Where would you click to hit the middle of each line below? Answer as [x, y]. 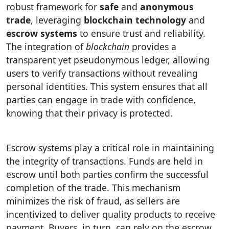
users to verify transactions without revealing [102, 73]
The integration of [46, 47]
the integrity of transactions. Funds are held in [105, 161]
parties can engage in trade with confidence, [101, 100]
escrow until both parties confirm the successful [107, 174]
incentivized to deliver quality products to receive [111, 214]
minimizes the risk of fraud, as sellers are [93, 201]
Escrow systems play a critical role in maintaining [110, 148]
